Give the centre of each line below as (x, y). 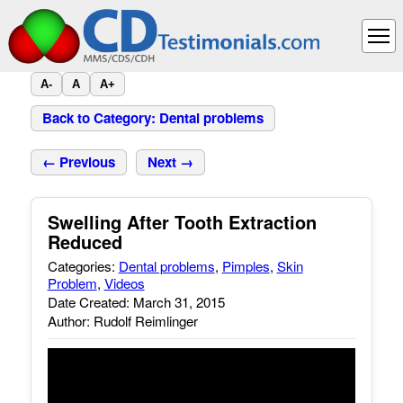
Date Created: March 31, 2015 (136, 302)
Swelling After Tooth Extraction (182, 222)
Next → (170, 162)
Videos (124, 283)
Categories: (83, 266)
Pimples (246, 266)
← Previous (78, 162)
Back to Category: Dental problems (152, 118)
